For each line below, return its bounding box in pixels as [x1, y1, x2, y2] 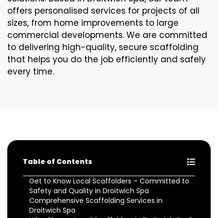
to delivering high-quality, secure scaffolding [7, 41, 199, 54]
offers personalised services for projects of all [7, 5, 200, 17]
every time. [7, 66, 54, 78]
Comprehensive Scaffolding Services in [29, 196, 163, 206]
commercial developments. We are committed [7, 29, 207, 41]
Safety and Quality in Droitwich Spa [29, 186, 149, 196]
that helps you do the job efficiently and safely [7, 54, 206, 66]
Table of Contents [23, 157, 92, 167]
